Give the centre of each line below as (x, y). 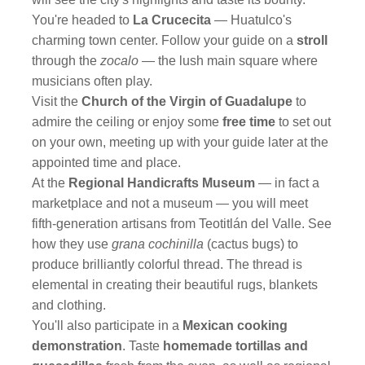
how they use (72, 244)
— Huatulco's (253, 20)
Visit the (57, 101)
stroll (312, 40)
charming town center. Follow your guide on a (165, 40)
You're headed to (81, 20)
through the (66, 61)
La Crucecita (172, 20)
